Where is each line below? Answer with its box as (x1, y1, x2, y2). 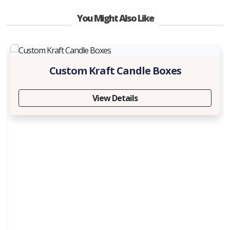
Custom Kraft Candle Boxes (49, 64, 181, 78)
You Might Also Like (76, 12, 154, 24)
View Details (92, 92, 138, 104)
